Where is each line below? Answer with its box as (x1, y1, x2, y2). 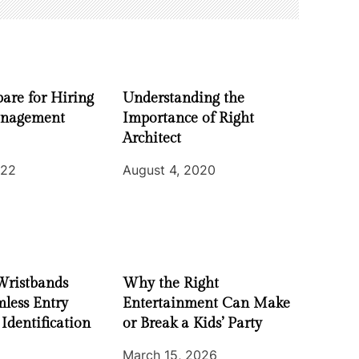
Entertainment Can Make (122, 294, 290, 312)
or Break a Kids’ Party (122, 314, 262, 332)
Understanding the (122, 89, 244, 107)
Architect (122, 129, 181, 147)
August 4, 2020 (122, 161, 216, 178)
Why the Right (122, 274, 219, 292)
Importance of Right (122, 109, 254, 127)
